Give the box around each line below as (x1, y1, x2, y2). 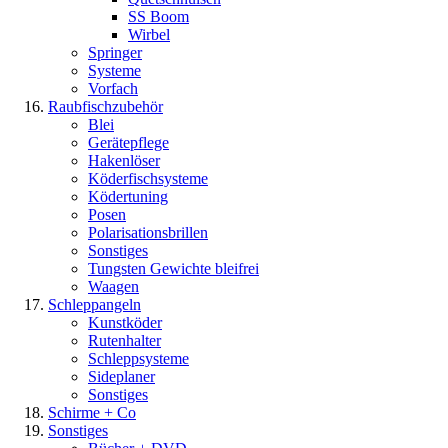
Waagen (88, 278, 139, 295)
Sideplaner (88, 368, 155, 385)
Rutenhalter (88, 332, 161, 349)
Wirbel (128, 26, 170, 43)
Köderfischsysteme (88, 170, 208, 187)
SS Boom (128, 8, 189, 25)
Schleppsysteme (88, 350, 189, 367)
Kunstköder (88, 314, 162, 331)
